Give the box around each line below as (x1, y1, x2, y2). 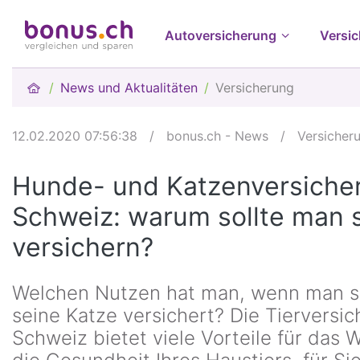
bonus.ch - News (166, 128, 268, 144)
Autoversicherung (165, 27, 276, 43)
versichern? (12, 231, 153, 263)
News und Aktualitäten (60, 80, 198, 96)
